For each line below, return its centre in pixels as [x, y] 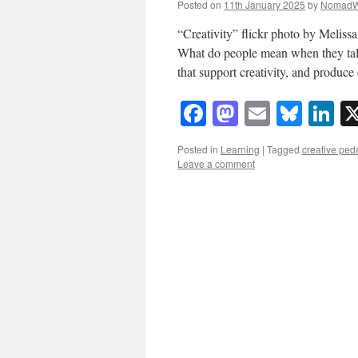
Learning [240, 149]
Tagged [283, 149]
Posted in [198, 149]
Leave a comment [216, 164]
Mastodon [289, 113]
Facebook [255, 113]
